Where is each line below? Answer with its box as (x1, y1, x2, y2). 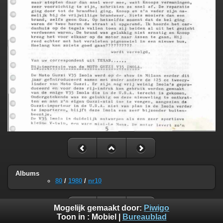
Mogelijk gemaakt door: (54, 204, 144, 213)
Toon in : (56, 213, 92, 222)
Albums (15, 169, 39, 177)
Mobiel (91, 213, 116, 222)
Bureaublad (122, 213, 167, 222)
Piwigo (144, 204, 169, 213)
